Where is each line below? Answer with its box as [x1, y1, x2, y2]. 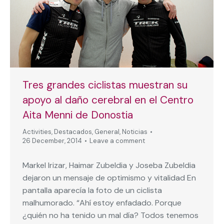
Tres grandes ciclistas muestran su [22, 77, 187, 92]
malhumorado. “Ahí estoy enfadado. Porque [22, 197, 181, 208]
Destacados [54, 127, 92, 136]
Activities [22, 127, 51, 136]
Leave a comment [89, 136, 145, 145]
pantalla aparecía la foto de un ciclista [22, 184, 162, 195]
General [94, 127, 119, 136]
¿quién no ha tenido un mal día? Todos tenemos [22, 209, 198, 220]
